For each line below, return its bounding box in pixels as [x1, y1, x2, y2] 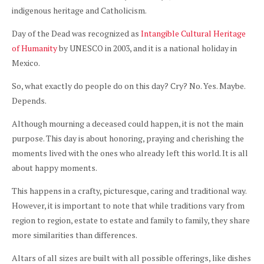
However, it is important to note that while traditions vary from [12, 200, 245, 211]
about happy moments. [12, 162, 97, 173]
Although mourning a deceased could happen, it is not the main [12, 118, 243, 129]
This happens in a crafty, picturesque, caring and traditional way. [12, 185, 246, 196]
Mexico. [12, 57, 40, 68]
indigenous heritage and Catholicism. [12, 5, 147, 16]
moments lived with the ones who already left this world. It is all [12, 147, 248, 159]
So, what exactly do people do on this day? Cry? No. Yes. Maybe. [12, 80, 245, 91]
